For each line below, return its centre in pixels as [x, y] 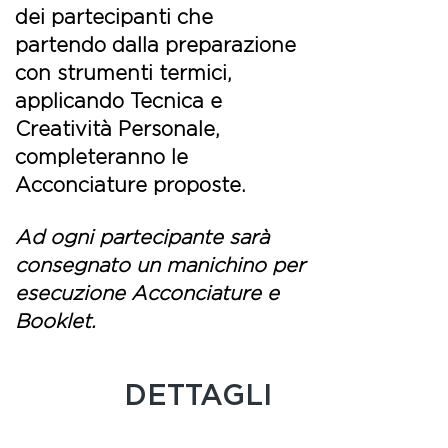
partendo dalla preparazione [155, 46]
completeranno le [101, 158]
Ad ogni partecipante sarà [142, 238]
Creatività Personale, [117, 130]
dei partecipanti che [114, 18]
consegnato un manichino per [160, 266]
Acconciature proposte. [130, 186]
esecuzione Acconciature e [147, 294]
